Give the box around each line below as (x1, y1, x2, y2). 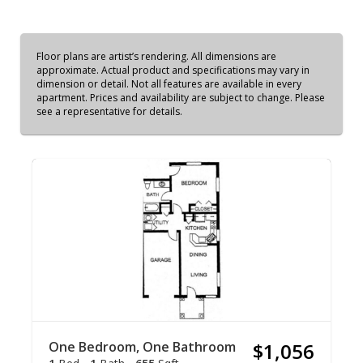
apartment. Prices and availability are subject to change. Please (36, 91, 325, 105)
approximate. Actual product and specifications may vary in (36, 63, 310, 77)
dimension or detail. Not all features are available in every (36, 77, 301, 91)
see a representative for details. (36, 105, 182, 118)
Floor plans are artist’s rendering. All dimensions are (36, 49, 276, 63)
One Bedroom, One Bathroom (49, 338, 236, 356)
